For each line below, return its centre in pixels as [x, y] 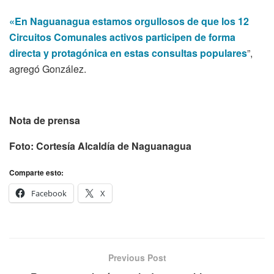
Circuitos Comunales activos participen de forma [122, 37]
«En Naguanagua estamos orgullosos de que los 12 [129, 21]
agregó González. [48, 68]
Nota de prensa [45, 120]
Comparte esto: [36, 172]
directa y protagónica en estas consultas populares [128, 53]
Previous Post [137, 257]
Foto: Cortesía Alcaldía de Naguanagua [100, 146]
